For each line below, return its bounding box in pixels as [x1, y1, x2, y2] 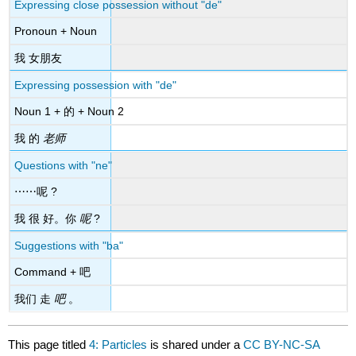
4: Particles [89, 337, 148, 351]
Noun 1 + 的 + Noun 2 [14, 105, 125, 118]
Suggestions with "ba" [14, 238, 124, 252]
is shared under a [147, 337, 244, 351]
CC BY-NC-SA [243, 337, 320, 351]
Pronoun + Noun [14, 25, 98, 38]
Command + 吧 [14, 265, 91, 279]
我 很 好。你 [14, 211, 80, 225]
